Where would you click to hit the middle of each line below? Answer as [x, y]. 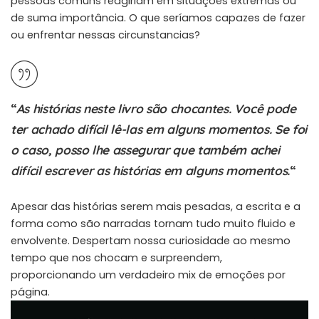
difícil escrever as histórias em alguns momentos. [151, 170]
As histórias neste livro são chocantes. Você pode [156, 108]
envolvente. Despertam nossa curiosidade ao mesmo [151, 240]
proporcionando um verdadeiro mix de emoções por [148, 274]
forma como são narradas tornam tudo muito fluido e [153, 223]
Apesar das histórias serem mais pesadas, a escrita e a [156, 206]
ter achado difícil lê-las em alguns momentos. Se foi [159, 129]
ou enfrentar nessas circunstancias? [105, 35]
